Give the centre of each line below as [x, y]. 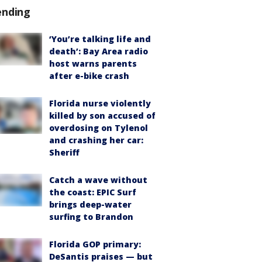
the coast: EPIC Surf [93, 192]
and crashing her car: [96, 140]
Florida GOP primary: [95, 244]
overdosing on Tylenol [99, 127]
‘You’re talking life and [100, 39]
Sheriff [64, 152]
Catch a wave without [98, 180]
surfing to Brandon [91, 216]
